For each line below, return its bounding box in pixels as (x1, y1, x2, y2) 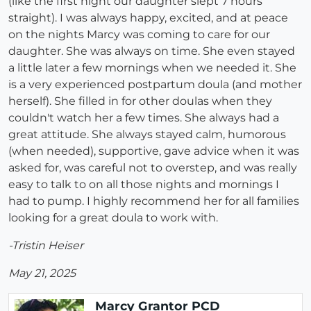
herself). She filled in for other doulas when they (8, 94, 272, 108)
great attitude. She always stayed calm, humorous (8, 128, 286, 142)
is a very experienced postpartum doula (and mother (8, 78, 302, 92)
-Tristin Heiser (8, 239, 83, 253)
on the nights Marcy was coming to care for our (8, 28, 270, 42)
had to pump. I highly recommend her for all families (8, 194, 299, 208)
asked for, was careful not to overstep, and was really (8, 161, 297, 175)
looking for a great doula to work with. (8, 211, 218, 225)
